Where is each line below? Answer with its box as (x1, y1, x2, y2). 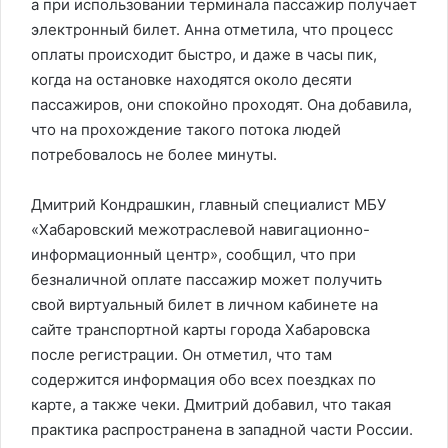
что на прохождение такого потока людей (31, 120, 341, 139)
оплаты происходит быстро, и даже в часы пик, (31, 45, 377, 64)
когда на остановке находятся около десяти (31, 70, 352, 89)
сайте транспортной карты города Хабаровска (31, 320, 370, 339)
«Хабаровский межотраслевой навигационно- (31, 220, 370, 239)
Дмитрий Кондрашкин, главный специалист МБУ (31, 195, 386, 214)
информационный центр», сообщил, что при (31, 245, 356, 264)
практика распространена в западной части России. (31, 420, 413, 439)
